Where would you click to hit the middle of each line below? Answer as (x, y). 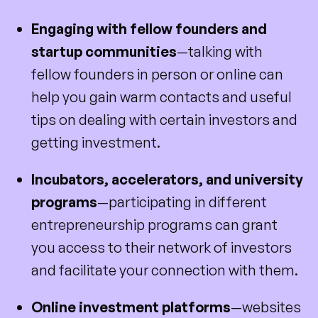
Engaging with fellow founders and (149, 28)
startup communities (104, 51)
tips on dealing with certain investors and (164, 119)
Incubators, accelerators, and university (167, 179)
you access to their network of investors (161, 247)
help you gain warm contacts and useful (161, 97)
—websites (266, 307)
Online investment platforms (131, 307)
